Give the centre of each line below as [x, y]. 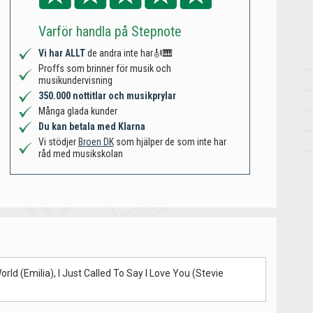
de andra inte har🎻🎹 [130, 53]
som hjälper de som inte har [170, 142]
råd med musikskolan [80, 154]
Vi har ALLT [63, 53]
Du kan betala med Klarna [92, 127]
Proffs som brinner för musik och [104, 69]
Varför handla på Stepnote [110, 32]
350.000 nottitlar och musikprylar [107, 96]
